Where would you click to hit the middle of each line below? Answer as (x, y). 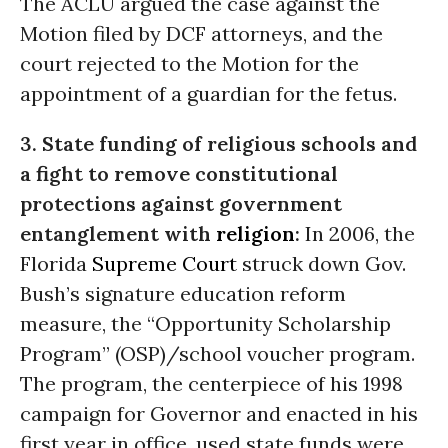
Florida (56, 263)
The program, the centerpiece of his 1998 (211, 383)
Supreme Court (164, 263)
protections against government (181, 203)
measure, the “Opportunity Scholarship (205, 323)
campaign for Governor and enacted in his (219, 413)
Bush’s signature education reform (183, 293)
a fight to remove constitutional (179, 173)
